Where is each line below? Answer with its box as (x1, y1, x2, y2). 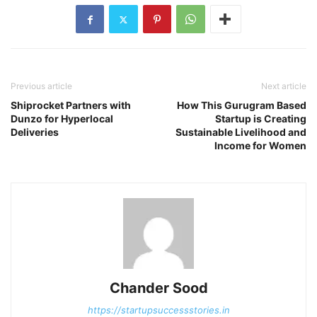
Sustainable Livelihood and (175, 126, 306, 139)
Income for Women (214, 139, 306, 152)
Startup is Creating (215, 113, 306, 125)
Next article (261, 81, 306, 92)
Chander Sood (109, 279, 208, 297)
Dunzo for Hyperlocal (11, 113, 113, 125)
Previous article (11, 81, 72, 92)
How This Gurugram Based (177, 99, 306, 112)
